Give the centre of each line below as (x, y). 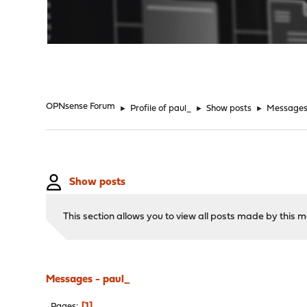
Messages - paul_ (88, 280)
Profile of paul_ (161, 109)
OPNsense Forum (81, 107)
